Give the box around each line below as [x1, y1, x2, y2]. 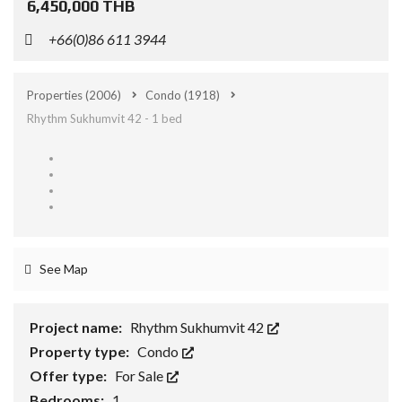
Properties [27, 88, 85, 102]
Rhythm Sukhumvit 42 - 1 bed [27, 111, 182, 126]
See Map [37, 261, 88, 276]
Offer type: [30, 367, 109, 384]
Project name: [30, 319, 125, 336]
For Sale [115, 367, 166, 384]
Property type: [30, 343, 132, 360]
